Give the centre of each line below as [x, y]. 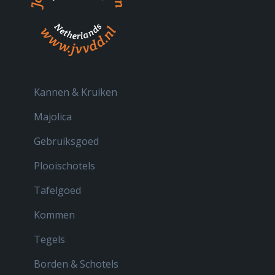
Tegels [49, 239]
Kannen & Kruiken [76, 92]
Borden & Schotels [76, 264]
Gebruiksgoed [66, 141]
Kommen [54, 215]
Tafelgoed [57, 190]
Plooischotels [64, 165]
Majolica [53, 116]
